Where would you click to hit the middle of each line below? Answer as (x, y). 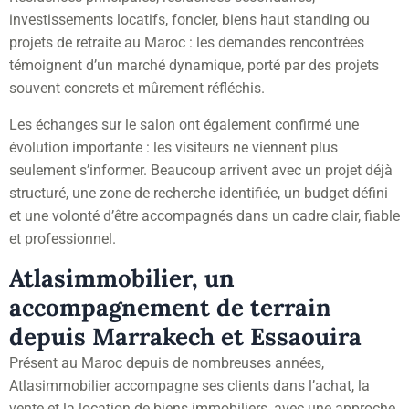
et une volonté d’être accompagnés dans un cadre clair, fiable (204, 215)
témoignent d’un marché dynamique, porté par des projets (194, 65)
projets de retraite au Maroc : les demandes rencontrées (187, 42)
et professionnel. (63, 238)
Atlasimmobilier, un (122, 278)
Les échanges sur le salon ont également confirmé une (184, 124)
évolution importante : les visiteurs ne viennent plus (173, 147)
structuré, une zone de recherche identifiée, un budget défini (199, 193)
